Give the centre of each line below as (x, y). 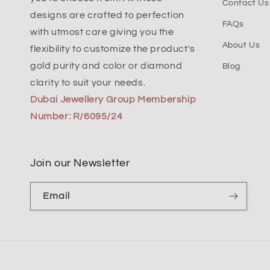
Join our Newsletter (80, 163)
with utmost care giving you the (102, 32)
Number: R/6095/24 (77, 117)
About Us (241, 46)
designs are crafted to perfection (107, 15)
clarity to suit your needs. (88, 83)
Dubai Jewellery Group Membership (113, 100)
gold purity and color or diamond (106, 66)
